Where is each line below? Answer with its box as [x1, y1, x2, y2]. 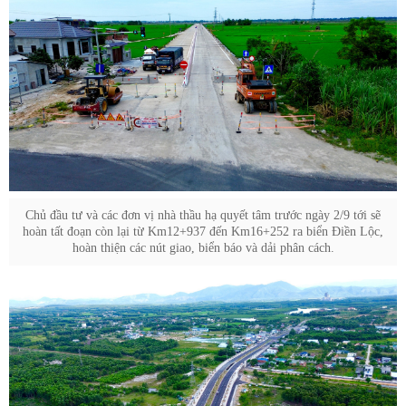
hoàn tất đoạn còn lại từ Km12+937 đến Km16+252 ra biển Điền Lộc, [23, 224, 383, 238]
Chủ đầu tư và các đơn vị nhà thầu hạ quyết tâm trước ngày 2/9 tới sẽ [25, 208, 381, 222]
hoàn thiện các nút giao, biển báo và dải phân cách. [72, 240, 334, 255]
